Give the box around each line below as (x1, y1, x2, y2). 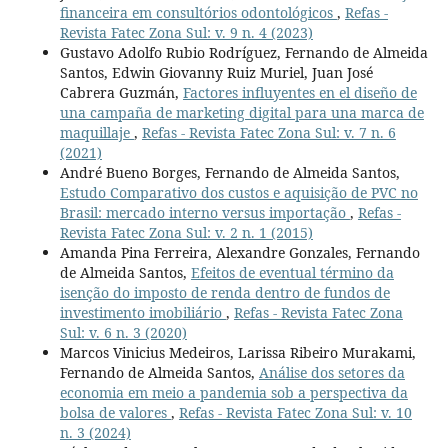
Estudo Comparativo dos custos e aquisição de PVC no (59, 182, 418, 202)
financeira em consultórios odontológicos (59, 2, 337, 22)
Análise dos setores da (258, 362, 405, 382)
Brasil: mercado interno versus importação (59, 202, 350, 222)
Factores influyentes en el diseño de (182, 82, 417, 102)
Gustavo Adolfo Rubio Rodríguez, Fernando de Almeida (59, 42, 428, 62)
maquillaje (59, 122, 134, 142)
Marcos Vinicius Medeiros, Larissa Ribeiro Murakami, (59, 342, 416, 362)
